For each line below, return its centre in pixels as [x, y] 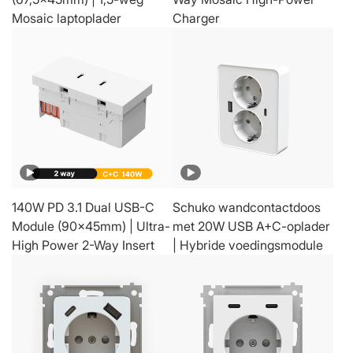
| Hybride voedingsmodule [248, 245]
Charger [196, 18]
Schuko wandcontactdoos [247, 207]
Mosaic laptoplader [67, 18]
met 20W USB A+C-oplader [251, 226]
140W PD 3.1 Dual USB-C [83, 207]
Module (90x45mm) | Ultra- [91, 226]
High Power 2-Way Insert [83, 245]
